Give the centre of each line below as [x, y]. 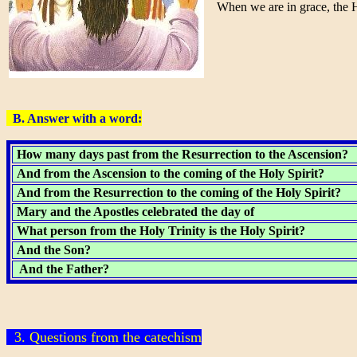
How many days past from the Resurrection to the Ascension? [181, 154]
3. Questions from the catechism [108, 337]
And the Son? [52, 250]
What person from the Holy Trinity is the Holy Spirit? [159, 231]
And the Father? [61, 269]
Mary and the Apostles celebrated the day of [134, 212]
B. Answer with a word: [77, 118]
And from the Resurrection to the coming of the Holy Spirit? [177, 192]
